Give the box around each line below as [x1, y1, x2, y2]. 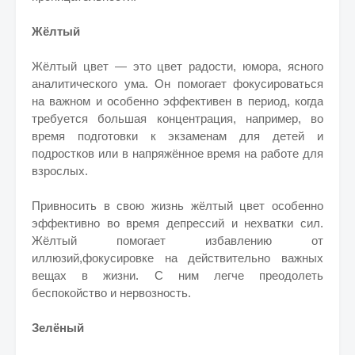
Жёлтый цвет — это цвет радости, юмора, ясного [32, 59, 323, 73]
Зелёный [32, 321, 84, 334]
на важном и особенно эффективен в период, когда [32, 94, 323, 108]
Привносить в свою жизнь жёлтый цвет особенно [32, 199, 323, 212]
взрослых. [32, 164, 88, 177]
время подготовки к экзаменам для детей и [32, 129, 323, 143]
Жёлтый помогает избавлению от [32, 234, 323, 247]
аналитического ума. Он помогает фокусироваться [32, 77, 323, 90]
